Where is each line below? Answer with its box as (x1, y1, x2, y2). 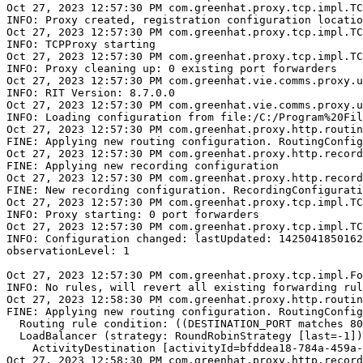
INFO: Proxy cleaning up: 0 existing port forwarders (6, 62, 337, 75)
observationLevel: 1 (6, 245, 130, 258)
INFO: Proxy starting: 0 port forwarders (6, 208, 259, 221)
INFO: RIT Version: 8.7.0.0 (6, 87, 175, 100)
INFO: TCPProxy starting (6, 38, 156, 51)
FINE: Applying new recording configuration (6, 160, 279, 173)
